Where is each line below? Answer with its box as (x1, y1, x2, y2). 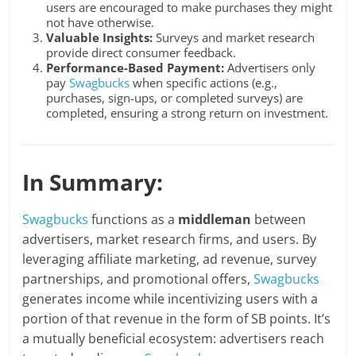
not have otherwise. (46, 14, 155, 31)
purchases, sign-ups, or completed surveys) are (46, 90, 304, 106)
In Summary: (22, 167, 164, 198)
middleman (178, 211, 252, 229)
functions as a (88, 211, 179, 229)
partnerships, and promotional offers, (22, 270, 254, 288)
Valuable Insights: (46, 29, 153, 46)
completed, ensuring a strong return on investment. (46, 105, 329, 122)
